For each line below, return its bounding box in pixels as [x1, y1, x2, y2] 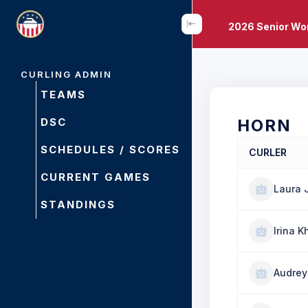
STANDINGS [41, 198, 115, 211]
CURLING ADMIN [21, 69, 112, 80]
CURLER [249, 146, 287, 158]
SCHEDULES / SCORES [41, 143, 180, 156]
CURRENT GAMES [41, 170, 151, 184]
